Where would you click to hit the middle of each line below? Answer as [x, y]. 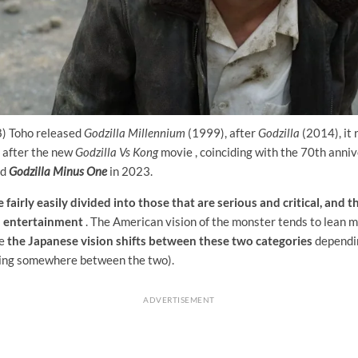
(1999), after [222, 132]
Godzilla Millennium [135, 132]
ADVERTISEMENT [179, 299]
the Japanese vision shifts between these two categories [160, 240]
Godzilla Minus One [58, 171]
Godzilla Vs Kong [117, 151]
